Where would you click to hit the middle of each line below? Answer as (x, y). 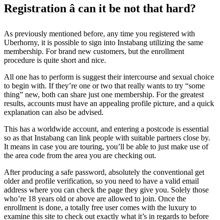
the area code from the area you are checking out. (80, 155)
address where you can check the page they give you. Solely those (106, 190)
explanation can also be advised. (54, 112)
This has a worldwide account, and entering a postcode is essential (106, 129)
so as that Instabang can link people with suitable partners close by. (107, 137)
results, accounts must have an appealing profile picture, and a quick (109, 103)
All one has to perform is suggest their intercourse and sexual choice (109, 77)
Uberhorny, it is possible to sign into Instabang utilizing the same (104, 42)
